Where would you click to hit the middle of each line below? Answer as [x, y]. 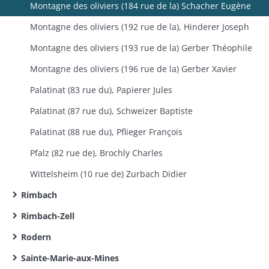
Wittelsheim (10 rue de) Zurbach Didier [108, 174]
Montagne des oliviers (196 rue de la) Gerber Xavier [133, 69]
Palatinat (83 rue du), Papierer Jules [101, 90]
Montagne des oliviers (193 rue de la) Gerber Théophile [141, 48]
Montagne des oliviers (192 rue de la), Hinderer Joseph [140, 27]
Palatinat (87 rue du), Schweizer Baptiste [111, 111]
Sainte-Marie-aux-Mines [70, 258]
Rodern [36, 237]
